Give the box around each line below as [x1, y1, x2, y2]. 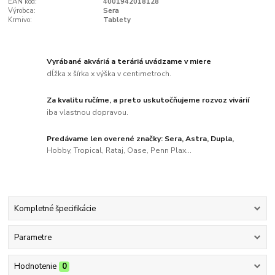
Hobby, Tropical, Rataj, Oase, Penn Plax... [47, 145, 192, 156]
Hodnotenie [14, 261, 56, 273]
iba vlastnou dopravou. [47, 107, 129, 117]
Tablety [103, 15, 131, 25]
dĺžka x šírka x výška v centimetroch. [47, 68, 172, 79]
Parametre [14, 232, 52, 244]
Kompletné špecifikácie [14, 203, 96, 214]
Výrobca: [8, 6, 36, 15]
